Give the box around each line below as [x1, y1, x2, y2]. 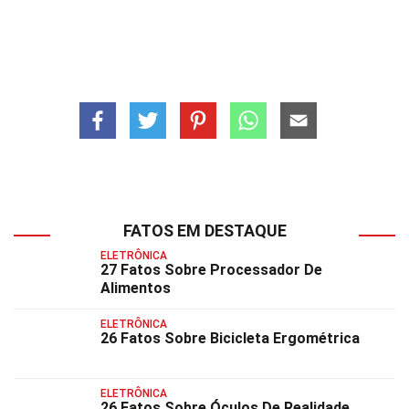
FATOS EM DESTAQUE [122, 221, 287, 240]
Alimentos [100, 279, 171, 297]
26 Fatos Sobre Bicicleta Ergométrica [100, 330, 360, 348]
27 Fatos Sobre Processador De [100, 261, 322, 278]
